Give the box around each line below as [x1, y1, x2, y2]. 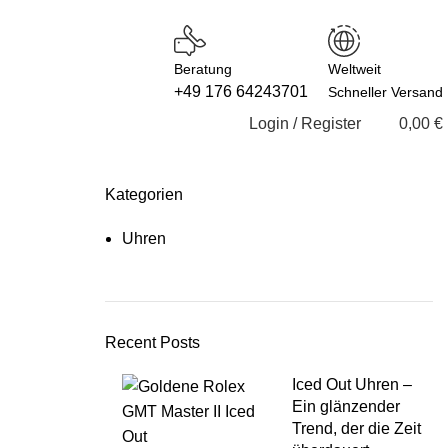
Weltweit [328, 61, 381, 77]
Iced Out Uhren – [292, 376, 413, 393]
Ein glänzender [292, 398, 401, 415]
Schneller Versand [328, 84, 443, 100]
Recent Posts [104, 334, 200, 351]
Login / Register [249, 115, 361, 132]
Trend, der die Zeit [292, 420, 422, 437]
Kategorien [104, 186, 183, 203]
